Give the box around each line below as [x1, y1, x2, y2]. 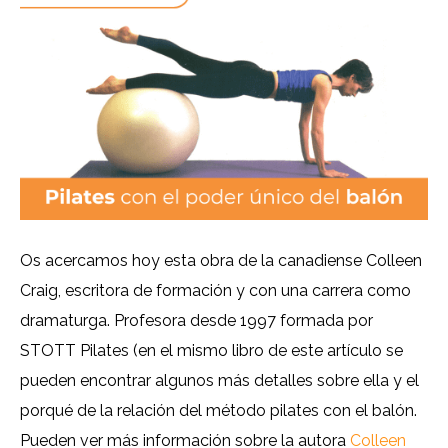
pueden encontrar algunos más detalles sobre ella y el [20, 371, 419, 391]
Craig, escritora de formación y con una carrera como [20, 281, 411, 301]
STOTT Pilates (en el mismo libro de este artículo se [20, 341, 403, 361]
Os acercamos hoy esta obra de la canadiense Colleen [20, 251, 422, 271]
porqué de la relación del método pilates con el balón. [20, 401, 417, 421]
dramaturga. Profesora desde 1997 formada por [20, 311, 373, 331]
